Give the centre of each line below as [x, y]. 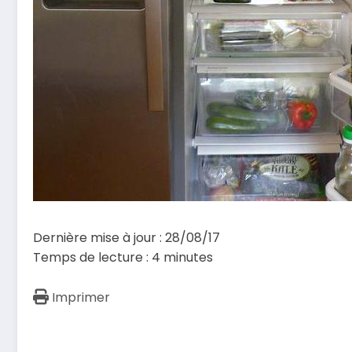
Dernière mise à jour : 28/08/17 [126, 237]
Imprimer [81, 297]
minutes [188, 257]
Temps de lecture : [92, 257]
